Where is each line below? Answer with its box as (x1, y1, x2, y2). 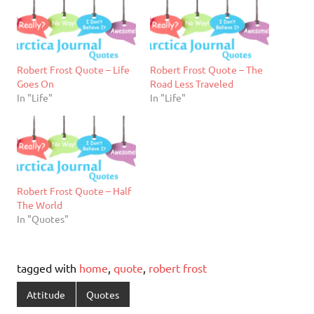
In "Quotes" (17, 212, 69, 226)
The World (17, 198, 62, 212)
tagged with (17, 261, 79, 275)
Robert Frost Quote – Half (17, 184, 131, 198)
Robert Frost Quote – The (150, 62, 263, 76)
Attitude (27, 287, 66, 301)
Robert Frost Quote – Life (17, 62, 130, 76)
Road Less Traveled (150, 76, 233, 90)
